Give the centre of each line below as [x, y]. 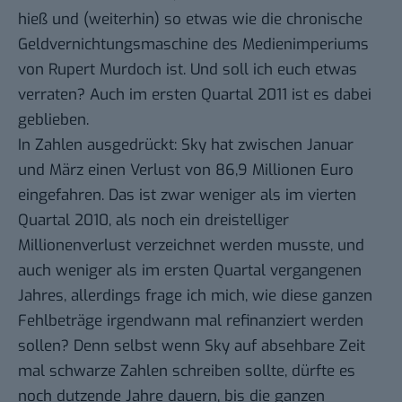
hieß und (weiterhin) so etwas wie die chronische [190, 19]
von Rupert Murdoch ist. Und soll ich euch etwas [188, 69]
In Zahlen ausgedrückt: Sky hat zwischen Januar [186, 144]
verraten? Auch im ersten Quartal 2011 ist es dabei [195, 94]
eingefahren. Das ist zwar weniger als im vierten [187, 195]
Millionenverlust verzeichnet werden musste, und [191, 245]
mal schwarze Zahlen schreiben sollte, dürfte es [187, 371]
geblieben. [53, 119]
